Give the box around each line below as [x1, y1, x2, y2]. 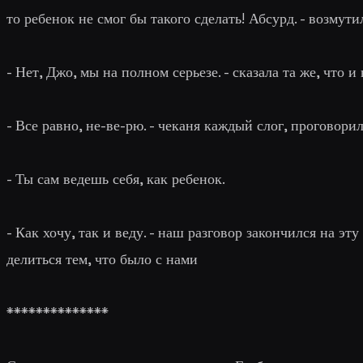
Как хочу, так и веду [15, 222, 143, 241]
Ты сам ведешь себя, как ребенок [11, 169, 222, 188]
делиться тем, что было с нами [6, 249, 198, 268]
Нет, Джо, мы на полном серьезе [15, 62, 218, 81]
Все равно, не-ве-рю [15, 115, 143, 135]
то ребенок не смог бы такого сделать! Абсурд [6, 8, 294, 28]
